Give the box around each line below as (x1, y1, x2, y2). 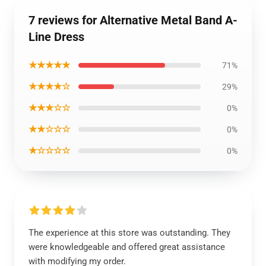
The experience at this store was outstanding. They (28, 227, 230, 238)
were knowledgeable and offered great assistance (28, 242, 225, 252)
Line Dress (28, 30, 84, 44)
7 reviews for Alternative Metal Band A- (28, 13, 237, 27)
